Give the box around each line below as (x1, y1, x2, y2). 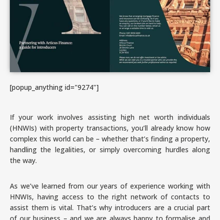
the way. (10, 155, 37, 165)
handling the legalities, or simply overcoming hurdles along (10, 144, 210, 154)
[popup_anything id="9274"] (10, 82, 99, 92)
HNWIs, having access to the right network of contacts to (10, 192, 210, 201)
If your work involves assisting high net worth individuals (10, 112, 210, 122)
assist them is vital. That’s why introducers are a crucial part (10, 202, 210, 212)
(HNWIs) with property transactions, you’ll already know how (10, 123, 210, 133)
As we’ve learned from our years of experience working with (10, 181, 210, 191)
